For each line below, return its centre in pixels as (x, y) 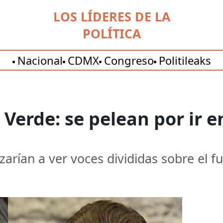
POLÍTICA (111, 33)
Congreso (129, 60)
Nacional (40, 60)
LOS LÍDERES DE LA (111, 16)
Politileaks (185, 60)
